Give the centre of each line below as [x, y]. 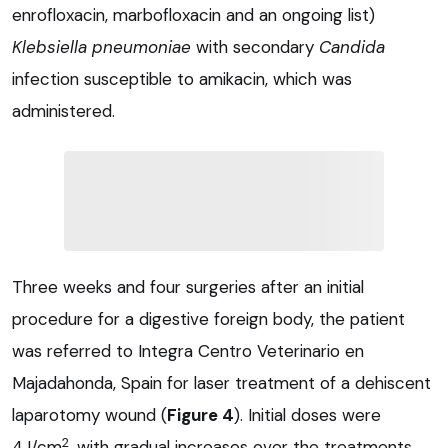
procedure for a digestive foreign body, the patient [208, 319]
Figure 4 [200, 415]
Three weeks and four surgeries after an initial [188, 287]
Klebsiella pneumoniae [101, 47]
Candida [352, 47]
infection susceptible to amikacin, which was [182, 79]
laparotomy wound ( [89, 415]
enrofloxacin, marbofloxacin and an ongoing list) [193, 15]
